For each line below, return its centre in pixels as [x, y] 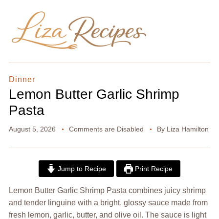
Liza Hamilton [187, 129]
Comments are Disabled [106, 129]
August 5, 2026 [32, 129]
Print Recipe [153, 169]
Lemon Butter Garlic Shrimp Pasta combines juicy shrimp [107, 191]
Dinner [22, 80]
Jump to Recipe [81, 169]
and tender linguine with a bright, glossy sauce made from [108, 203]
